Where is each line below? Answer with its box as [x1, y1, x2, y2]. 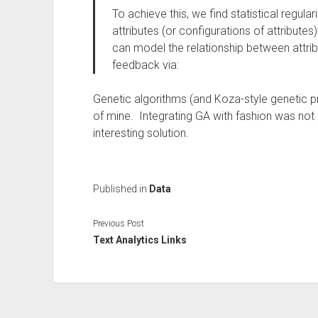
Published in [92, 183, 149, 194]
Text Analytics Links [92, 234, 187, 246]
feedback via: [111, 58, 179, 72]
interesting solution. [92, 126, 189, 140]
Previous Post [92, 218, 144, 229]
